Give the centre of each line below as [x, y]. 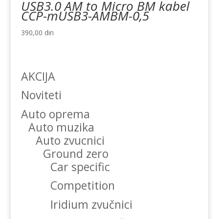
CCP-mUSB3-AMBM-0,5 [85, 15]
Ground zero [76, 153]
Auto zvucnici [70, 140]
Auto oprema [55, 114]
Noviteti [41, 95]
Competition [82, 186]
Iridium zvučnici [91, 204]
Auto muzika [61, 127]
